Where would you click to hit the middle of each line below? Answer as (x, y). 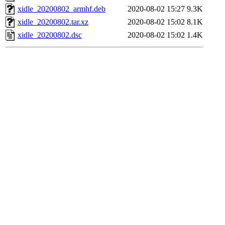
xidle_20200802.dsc (50, 35)
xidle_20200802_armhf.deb (62, 9)
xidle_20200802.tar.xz (53, 22)
